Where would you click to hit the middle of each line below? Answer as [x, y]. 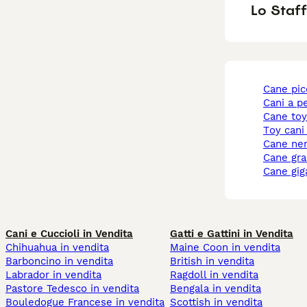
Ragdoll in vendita [214, 275]
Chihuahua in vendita [57, 248]
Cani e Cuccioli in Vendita [69, 234]
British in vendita [212, 261]
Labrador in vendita [53, 275]
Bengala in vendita [216, 289]
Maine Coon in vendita [225, 248]
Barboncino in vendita [59, 261]
